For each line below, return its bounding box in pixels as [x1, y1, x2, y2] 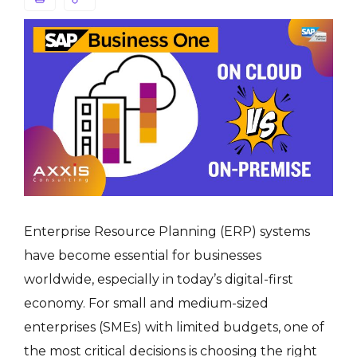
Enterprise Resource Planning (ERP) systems [24, 223, 310, 239]
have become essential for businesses [24, 247, 261, 263]
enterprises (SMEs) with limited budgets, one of [24, 319, 324, 335]
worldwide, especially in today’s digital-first [24, 271, 293, 287]
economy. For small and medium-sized [24, 295, 269, 311]
